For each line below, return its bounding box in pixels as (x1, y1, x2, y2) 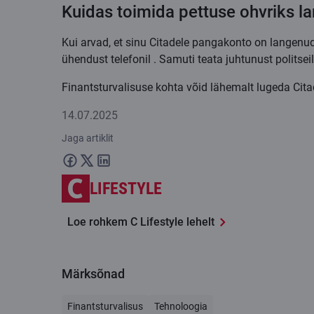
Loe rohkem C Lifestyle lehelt (67, 214, 214, 228)
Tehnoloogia (154, 300, 207, 312)
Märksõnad (62, 266, 125, 281)
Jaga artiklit (62, 132, 114, 144)
